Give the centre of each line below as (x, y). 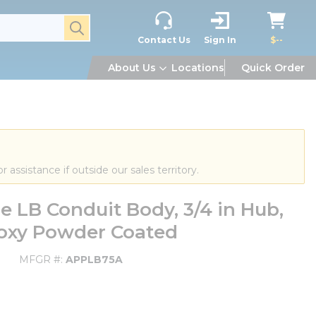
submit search (105, 25)
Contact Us (164, 39)
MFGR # (40, 260)
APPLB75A (94, 260)
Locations (198, 68)
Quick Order (273, 68)
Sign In (220, 39)
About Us (132, 68)
